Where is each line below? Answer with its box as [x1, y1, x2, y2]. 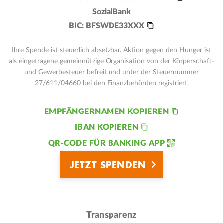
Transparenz [86, 210, 137, 220]
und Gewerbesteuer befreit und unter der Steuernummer [24, 68, 199, 76]
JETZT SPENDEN [69, 157, 146, 171]
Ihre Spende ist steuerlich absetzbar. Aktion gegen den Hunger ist [12, 46, 211, 54]
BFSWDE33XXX [86, 21, 144, 30]
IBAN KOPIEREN [74, 123, 139, 131]
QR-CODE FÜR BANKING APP [48, 139, 165, 147]
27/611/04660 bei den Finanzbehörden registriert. [34, 79, 189, 87]
